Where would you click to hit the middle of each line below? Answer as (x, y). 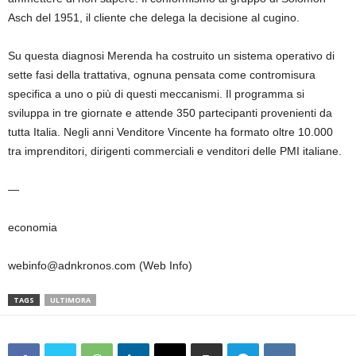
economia (33, 228)
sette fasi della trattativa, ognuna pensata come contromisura (162, 75)
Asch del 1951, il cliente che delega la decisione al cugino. (155, 18)
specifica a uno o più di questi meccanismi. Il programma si (156, 94)
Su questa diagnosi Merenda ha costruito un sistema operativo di (171, 56)
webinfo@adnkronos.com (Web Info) (100, 266)
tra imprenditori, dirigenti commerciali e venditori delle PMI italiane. (176, 151)
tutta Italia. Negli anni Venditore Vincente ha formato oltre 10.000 (170, 132)
